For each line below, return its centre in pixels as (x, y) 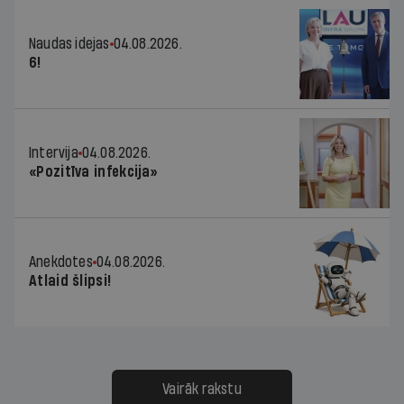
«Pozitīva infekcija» (93, 171)
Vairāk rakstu (202, 389)
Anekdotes (61, 262)
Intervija (54, 152)
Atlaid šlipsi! (70, 280)
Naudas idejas (69, 43)
